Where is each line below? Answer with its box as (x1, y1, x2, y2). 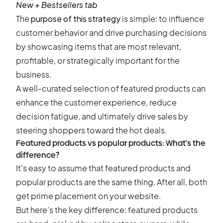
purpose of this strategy (31, 13, 120, 24)
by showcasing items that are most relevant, (16, 41, 181, 52)
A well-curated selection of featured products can (16, 83, 206, 94)
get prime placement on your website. (16, 191, 161, 201)
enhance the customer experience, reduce (16, 97, 177, 108)
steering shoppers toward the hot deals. (16, 125, 167, 135)
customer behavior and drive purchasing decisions (16, 27, 207, 38)
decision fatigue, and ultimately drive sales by (16, 111, 188, 121)
